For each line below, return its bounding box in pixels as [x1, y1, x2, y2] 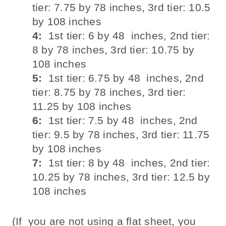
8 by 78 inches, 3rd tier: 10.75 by [32, 44, 195, 56]
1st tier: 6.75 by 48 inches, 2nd [42, 72, 204, 84]
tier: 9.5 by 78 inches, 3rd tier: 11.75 [32, 129, 210, 141]
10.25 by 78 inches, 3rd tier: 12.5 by [32, 171, 210, 183]
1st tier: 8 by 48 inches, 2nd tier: [42, 157, 210, 169]
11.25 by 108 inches [32, 100, 131, 112]
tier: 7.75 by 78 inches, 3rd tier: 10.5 [32, 2, 211, 14]
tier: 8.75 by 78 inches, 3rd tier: [32, 86, 186, 98]
